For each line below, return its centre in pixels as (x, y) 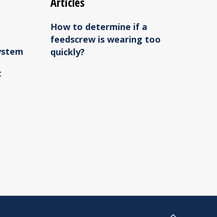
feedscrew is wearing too (105, 39)
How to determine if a (99, 27)
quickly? (67, 52)
